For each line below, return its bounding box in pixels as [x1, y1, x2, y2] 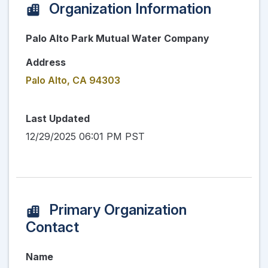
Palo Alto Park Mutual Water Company [26, 32, 209, 45]
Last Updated [26, 112, 90, 125]
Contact [26, 218, 79, 236]
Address [26, 56, 66, 69]
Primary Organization [45, 201, 187, 219]
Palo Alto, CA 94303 [26, 74, 120, 87]
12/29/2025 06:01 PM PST [26, 130, 145, 143]
